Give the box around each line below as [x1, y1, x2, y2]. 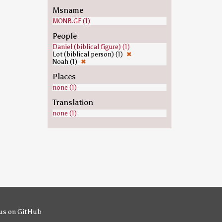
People [52, 31, 77, 41]
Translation [52, 98, 93, 107]
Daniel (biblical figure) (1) [52, 43, 130, 51]
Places [52, 72, 76, 81]
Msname [52, 5, 83, 15]
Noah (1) [52, 58, 79, 65]
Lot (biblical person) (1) [52, 51, 124, 58]
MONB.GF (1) [52, 17, 90, 25]
